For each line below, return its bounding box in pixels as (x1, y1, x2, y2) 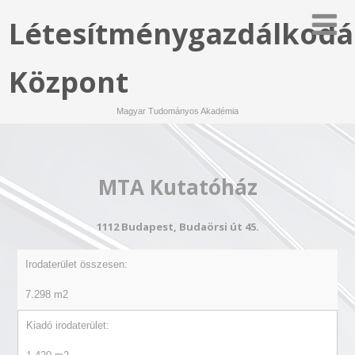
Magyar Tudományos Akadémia (116, 106, 239, 116)
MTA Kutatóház (97, 173, 258, 202)
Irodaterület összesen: (25, 258, 128, 270)
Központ (9, 63, 129, 101)
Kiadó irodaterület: (25, 319, 109, 331)
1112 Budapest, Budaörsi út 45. (96, 219, 259, 235)
